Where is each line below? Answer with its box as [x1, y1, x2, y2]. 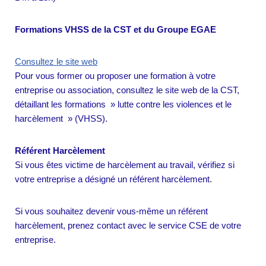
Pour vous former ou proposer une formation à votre [15, 71, 216, 81]
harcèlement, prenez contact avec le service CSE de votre [15, 220, 241, 231]
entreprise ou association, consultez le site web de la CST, [15, 85, 239, 96]
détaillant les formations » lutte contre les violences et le [15, 99, 232, 110]
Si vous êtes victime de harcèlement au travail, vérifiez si [15, 160, 235, 170]
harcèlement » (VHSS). [15, 113, 107, 124]
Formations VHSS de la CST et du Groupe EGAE [15, 24, 216, 35]
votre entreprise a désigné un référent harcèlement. [15, 174, 214, 185]
